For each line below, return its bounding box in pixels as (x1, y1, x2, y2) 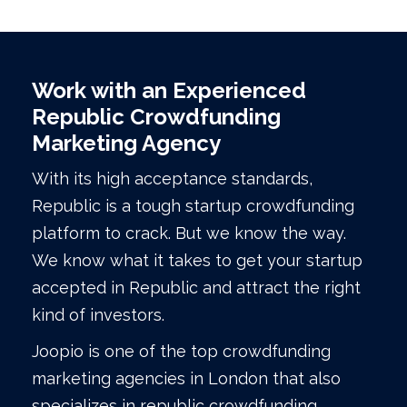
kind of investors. (32, 305, 164, 325)
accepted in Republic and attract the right (32, 278, 361, 298)
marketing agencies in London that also (32, 369, 341, 389)
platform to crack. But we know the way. (32, 223, 346, 243)
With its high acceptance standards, (32, 169, 313, 189)
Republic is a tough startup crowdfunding (32, 196, 354, 216)
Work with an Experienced (32, 77, 306, 104)
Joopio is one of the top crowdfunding (32, 342, 331, 362)
